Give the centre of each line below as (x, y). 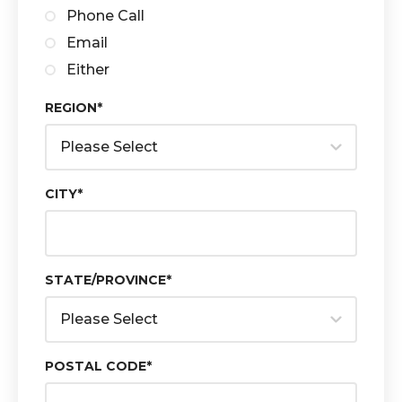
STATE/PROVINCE (105, 280)
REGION (71, 108)
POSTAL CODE (96, 366)
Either (88, 70)
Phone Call (105, 16)
